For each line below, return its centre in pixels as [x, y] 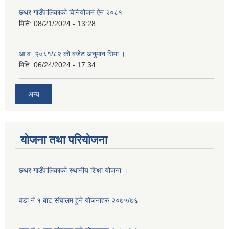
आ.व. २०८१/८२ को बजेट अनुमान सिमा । [72, 54]
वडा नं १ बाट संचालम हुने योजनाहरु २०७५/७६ [78, 200]
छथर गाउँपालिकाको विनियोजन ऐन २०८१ [71, 13]
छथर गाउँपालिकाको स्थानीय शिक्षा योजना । [73, 170]
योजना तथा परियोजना [64, 140]
